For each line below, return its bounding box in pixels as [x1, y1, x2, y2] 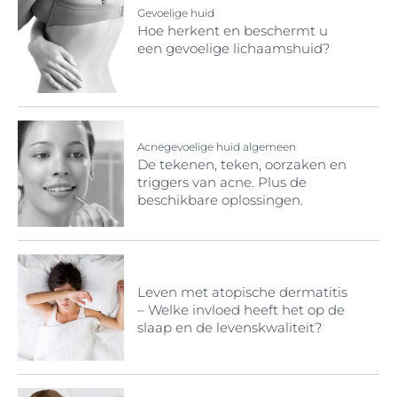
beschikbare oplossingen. [137, 191, 303, 208]
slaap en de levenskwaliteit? [137, 318, 322, 336]
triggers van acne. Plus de [137, 173, 307, 191]
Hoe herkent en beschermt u [137, 21, 328, 39]
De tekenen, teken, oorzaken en [137, 155, 346, 173]
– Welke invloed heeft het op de [137, 300, 345, 318]
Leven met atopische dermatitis [137, 283, 347, 300]
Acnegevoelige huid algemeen [137, 139, 296, 153]
